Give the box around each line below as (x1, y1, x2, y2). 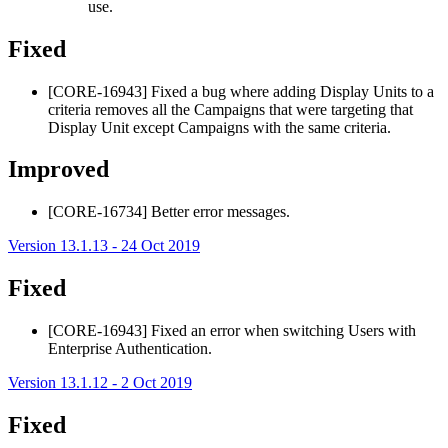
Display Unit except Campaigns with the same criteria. (48, 118, 391, 136)
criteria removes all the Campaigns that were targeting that (48, 100, 413, 118)
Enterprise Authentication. (48, 340, 212, 358)
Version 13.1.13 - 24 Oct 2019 (8, 237, 200, 255)
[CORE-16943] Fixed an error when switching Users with (48, 322, 416, 340)
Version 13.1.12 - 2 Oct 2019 (8, 374, 192, 392)
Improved (8, 156, 109, 183)
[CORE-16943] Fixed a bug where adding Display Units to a (48, 82, 434, 100)
